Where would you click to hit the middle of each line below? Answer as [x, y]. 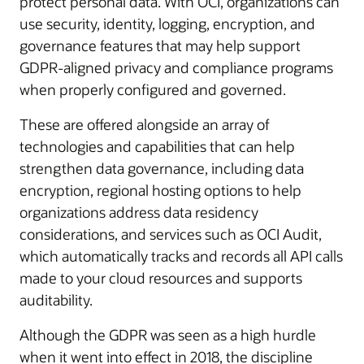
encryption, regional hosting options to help [160, 190]
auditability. [56, 299]
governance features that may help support [160, 45]
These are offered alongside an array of [145, 124]
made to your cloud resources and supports [161, 277]
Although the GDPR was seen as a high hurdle [168, 334]
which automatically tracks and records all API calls [181, 256]
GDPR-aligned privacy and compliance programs [176, 67]
